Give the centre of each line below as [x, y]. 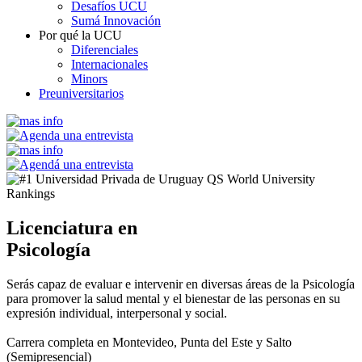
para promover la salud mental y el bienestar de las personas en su [173, 298]
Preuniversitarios [81, 93]
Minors [89, 78]
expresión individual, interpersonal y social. [117, 313]
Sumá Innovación [116, 20]
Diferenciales [105, 49]
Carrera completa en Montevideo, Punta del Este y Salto [149, 342]
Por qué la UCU [80, 35]
